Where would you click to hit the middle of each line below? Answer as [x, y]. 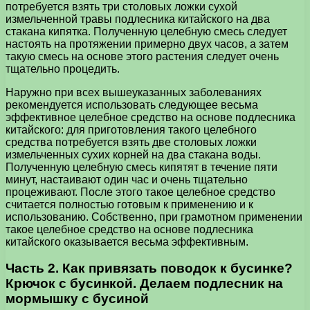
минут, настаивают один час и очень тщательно [127, 179]
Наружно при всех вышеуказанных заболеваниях [134, 92]
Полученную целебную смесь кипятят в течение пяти [142, 167]
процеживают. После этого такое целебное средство [140, 192]
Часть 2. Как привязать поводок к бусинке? [149, 268]
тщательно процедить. [63, 69]
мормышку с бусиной [77, 299]
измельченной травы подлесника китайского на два [138, 19]
